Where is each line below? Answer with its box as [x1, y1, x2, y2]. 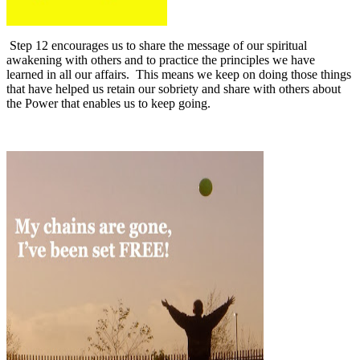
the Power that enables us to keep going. [6, 96, 211, 110]
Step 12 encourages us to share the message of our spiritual [10, 38, 307, 52]
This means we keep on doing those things [136, 67, 351, 81]
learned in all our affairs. [6, 67, 129, 81]
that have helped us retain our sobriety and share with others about [6, 81, 341, 96]
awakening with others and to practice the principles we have [6, 52, 315, 67]
